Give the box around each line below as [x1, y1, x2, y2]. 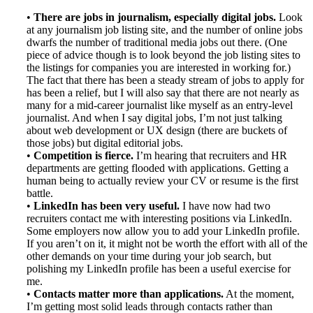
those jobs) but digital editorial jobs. [27, 137, 183, 150]
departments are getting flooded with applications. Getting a [27, 162, 289, 175]
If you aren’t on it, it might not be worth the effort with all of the [27, 238, 307, 250]
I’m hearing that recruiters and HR [133, 150, 287, 162]
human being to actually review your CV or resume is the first [27, 175, 298, 187]
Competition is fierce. [34, 150, 133, 162]
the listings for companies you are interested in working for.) [27, 61, 291, 74]
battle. [27, 187, 53, 200]
